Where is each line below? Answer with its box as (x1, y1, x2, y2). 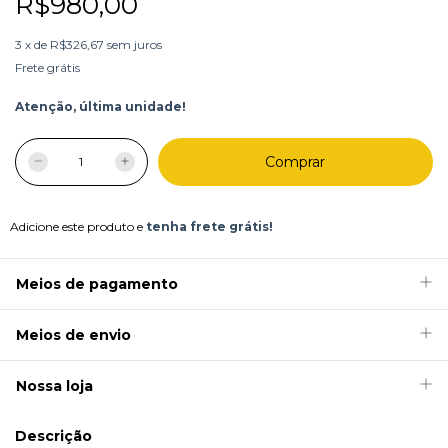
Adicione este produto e (10, 218, 146, 234)
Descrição (15, 426, 92, 445)
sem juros (107, 36, 162, 52)
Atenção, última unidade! (15, 98, 186, 114)
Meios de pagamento (16, 274, 178, 293)
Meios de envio (16, 325, 131, 344)
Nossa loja (16, 376, 93, 395)
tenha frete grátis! (146, 218, 273, 234)
